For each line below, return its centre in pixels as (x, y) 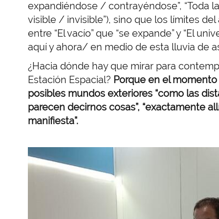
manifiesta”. (53, 120)
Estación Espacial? (71, 79)
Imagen (41, 152)
